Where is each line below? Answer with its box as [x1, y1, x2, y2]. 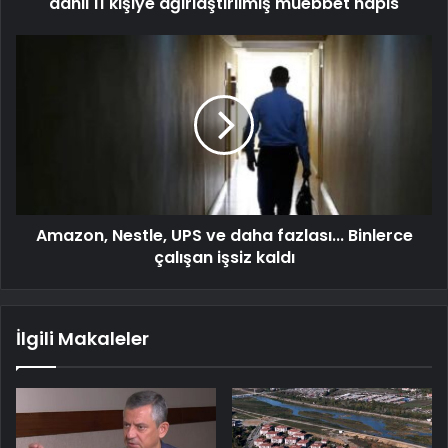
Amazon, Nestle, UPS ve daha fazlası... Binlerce [35, 224, 413, 248]
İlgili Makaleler [16, 326, 149, 352]
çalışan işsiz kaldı [153, 246, 295, 270]
